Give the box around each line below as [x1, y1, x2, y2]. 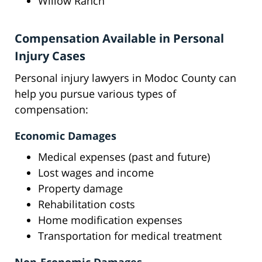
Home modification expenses [38, 213, 182, 227]
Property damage [38, 181, 123, 196]
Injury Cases [15, 48, 85, 64]
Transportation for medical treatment [38, 229, 222, 243]
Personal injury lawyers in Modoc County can [15, 71, 236, 85]
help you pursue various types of [15, 87, 176, 101]
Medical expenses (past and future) [38, 150, 210, 164]
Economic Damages [15, 129, 116, 143]
